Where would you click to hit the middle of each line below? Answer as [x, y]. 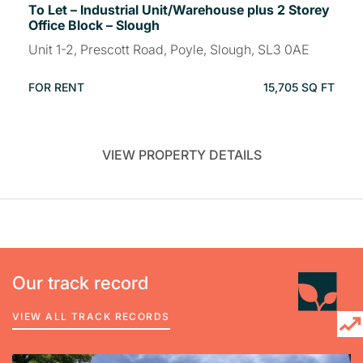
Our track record [80, 282]
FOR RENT [56, 87]
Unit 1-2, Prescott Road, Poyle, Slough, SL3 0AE [169, 49]
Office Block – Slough [94, 25]
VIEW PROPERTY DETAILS [181, 154]
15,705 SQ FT [299, 87]
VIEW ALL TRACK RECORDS [91, 316]
